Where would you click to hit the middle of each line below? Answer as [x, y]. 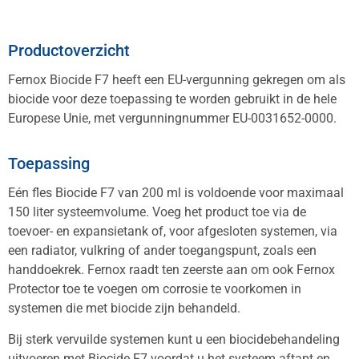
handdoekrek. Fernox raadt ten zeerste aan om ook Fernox [171, 270]
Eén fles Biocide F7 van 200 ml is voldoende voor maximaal [176, 193]
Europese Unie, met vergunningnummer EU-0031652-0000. [172, 118]
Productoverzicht [69, 50]
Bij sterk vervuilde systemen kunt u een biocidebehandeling [174, 339]
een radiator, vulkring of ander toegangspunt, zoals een [162, 251]
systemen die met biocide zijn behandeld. [124, 309]
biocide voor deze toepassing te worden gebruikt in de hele [172, 99]
